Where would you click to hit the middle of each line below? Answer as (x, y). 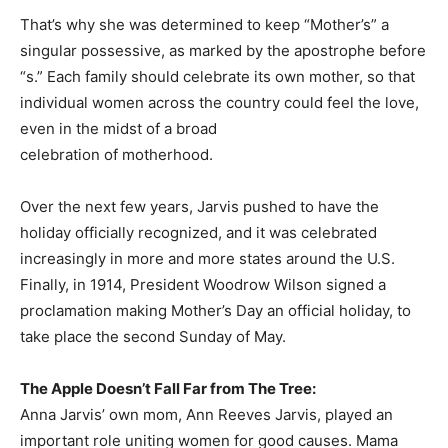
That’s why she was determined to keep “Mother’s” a (204, 25)
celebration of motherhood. (116, 155)
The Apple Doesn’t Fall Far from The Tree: (168, 389)
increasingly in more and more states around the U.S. (207, 259)
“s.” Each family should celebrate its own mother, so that (217, 77)
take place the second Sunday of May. (153, 337)
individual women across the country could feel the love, (219, 103)
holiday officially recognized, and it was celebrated (198, 233)
